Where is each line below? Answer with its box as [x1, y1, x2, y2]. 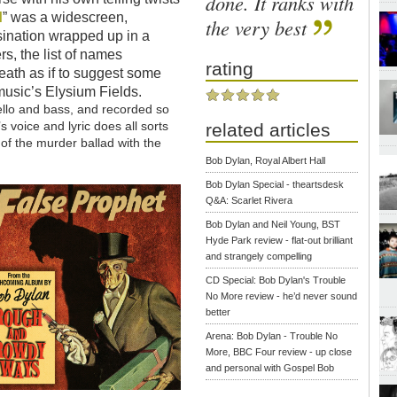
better [206, 306, 231, 317]
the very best [206, 13, 307, 41]
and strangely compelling [206, 250, 313, 261]
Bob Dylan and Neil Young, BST [206, 218, 341, 230]
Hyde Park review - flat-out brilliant [206, 234, 354, 245]
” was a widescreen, [3, 9, 128, 25]
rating [206, 58, 254, 79]
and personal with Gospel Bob [206, 362, 335, 373]
